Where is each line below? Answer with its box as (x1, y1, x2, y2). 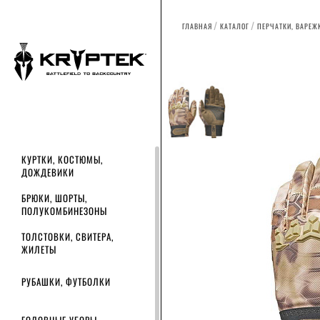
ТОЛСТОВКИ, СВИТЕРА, (21, 229, 114, 244)
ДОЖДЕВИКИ (21, 165, 74, 179)
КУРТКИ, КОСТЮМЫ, (21, 152, 103, 166)
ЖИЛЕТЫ (21, 242, 56, 256)
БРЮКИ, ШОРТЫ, (21, 191, 87, 205)
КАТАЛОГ (220, 21, 249, 31)
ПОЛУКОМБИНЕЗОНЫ (21, 204, 107, 218)
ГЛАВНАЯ (182, 21, 212, 31)
